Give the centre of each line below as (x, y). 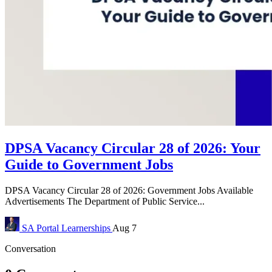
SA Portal (40, 228)
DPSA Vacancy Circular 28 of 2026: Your (133, 148)
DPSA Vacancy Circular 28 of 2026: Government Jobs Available (129, 190)
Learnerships (87, 228)
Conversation (30, 248)
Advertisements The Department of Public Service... (105, 201)
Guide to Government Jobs (89, 164)
